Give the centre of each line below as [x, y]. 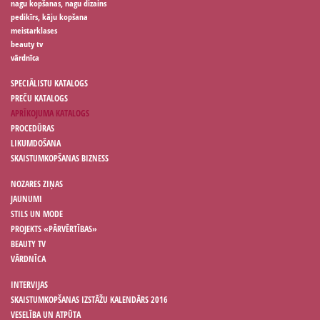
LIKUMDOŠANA [36, 143]
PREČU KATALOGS [39, 98]
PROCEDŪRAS [32, 128]
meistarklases [34, 30]
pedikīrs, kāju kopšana [49, 16]
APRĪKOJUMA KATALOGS [50, 113]
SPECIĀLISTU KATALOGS [49, 83]
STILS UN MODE [37, 214]
